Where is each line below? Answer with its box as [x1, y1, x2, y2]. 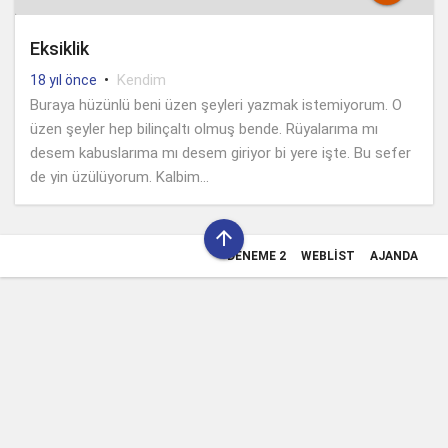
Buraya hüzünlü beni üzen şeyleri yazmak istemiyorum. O [30, 95, 402, 114]
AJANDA [370, 248, 418, 263]
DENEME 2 [227, 248, 286, 263]
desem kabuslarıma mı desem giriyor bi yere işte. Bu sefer [30, 143, 411, 162]
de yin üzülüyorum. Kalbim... [30, 167, 209, 186]
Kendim [116, 70, 166, 89]
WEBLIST [301, 248, 355, 263]
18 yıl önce [30, 71, 97, 88]
